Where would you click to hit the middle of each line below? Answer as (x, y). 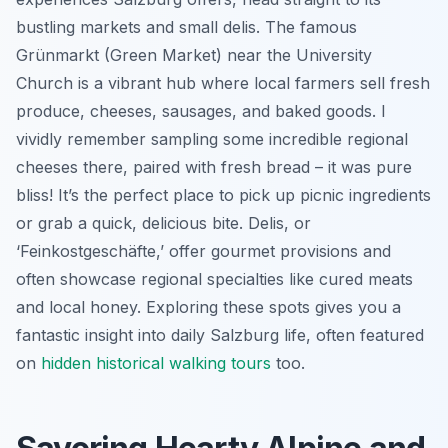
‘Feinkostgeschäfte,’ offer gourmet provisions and (203, 250)
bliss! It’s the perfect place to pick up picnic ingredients (223, 194)
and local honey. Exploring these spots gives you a (208, 306)
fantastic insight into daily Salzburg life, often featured (220, 334)
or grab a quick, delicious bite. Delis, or (163, 222)
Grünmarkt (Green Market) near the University (194, 54)
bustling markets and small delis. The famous (186, 26)
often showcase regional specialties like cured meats (214, 278)
